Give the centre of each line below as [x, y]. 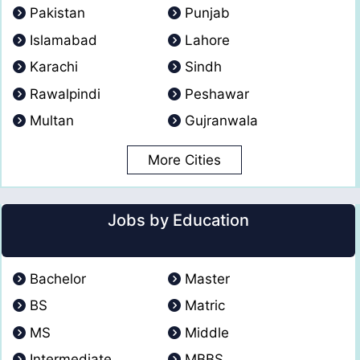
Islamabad [63, 40]
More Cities [184, 160]
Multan [52, 121]
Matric [205, 306]
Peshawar [217, 94]
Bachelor [58, 278]
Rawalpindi [65, 94]
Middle [207, 332]
